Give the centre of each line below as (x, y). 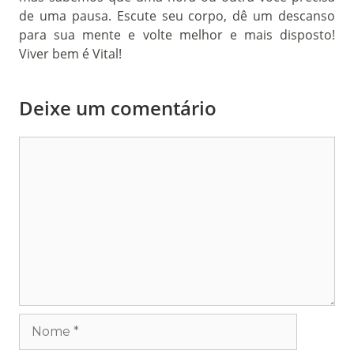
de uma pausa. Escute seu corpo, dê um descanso (177, 15)
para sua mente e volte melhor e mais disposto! (177, 34)
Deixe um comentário (118, 107)
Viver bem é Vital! (70, 53)
